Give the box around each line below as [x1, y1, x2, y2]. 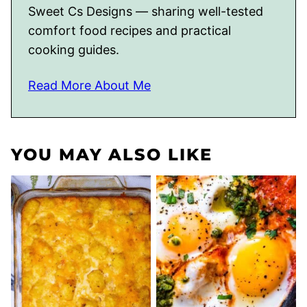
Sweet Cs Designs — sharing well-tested [28, 3, 263, 19]
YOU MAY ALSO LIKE [11, 144, 212, 164]
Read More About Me [28, 77, 151, 93]
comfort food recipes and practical [28, 23, 231, 38]
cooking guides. [28, 42, 119, 57]
